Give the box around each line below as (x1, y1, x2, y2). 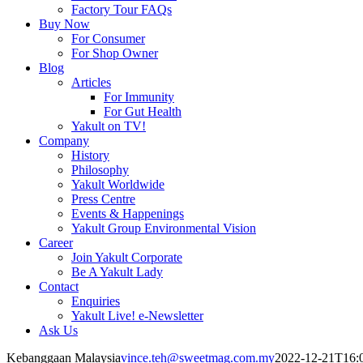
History (71, 148, 109, 162)
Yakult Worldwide (71, 177, 164, 191)
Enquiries (71, 294, 120, 308)
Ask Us (39, 323, 78, 337)
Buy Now (39, 17, 90, 31)
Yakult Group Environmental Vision (71, 221, 256, 235)
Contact (39, 280, 79, 293)
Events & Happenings (71, 207, 184, 220)
